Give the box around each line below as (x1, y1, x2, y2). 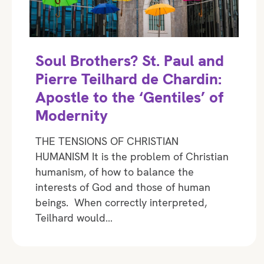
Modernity (35, 105, 108, 126)
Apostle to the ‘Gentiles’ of (35, 87, 223, 107)
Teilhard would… (35, 210, 113, 225)
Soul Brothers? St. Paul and (35, 50, 224, 71)
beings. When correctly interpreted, (35, 195, 207, 209)
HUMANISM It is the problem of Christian (35, 149, 229, 163)
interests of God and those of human (35, 180, 210, 194)
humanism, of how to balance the (35, 164, 194, 179)
